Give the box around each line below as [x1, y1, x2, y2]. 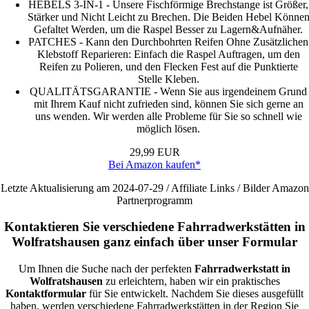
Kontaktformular [6, 288, 86, 300]
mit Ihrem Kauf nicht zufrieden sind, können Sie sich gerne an [33, 97, 303, 110]
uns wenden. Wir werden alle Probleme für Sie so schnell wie [34, 110, 302, 122]
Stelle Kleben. [137, 72, 199, 85]
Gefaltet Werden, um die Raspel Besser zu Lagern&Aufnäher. [34, 23, 303, 35]
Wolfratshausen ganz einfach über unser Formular [12, 235, 297, 250]
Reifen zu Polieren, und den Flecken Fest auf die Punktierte [39, 60, 298, 72]
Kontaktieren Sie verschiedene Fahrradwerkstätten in [3, 219, 306, 235]
